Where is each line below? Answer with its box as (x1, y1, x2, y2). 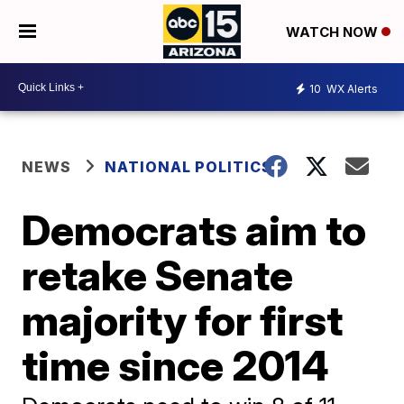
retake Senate (22, 250, 294, 300)
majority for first (22, 295, 344, 345)
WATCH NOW (285, 23, 381, 41)
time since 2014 (22, 340, 330, 390)
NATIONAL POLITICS (105, 158, 273, 176)
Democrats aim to (22, 205, 367, 255)
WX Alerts (324, 81, 378, 96)
